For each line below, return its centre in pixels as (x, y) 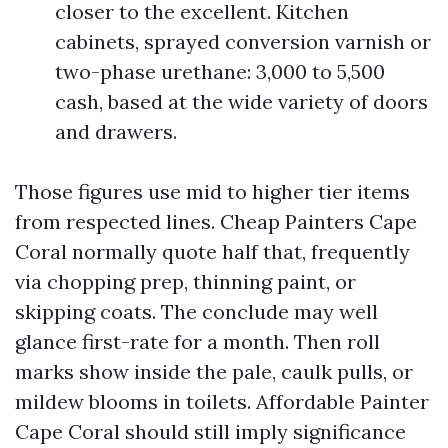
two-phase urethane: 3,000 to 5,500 (220, 71)
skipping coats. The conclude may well (196, 311)
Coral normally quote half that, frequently (212, 251)
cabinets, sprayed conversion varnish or (243, 41)
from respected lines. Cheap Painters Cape (216, 221)
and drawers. (116, 131)
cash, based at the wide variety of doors (241, 101)
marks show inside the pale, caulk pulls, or (214, 371)
